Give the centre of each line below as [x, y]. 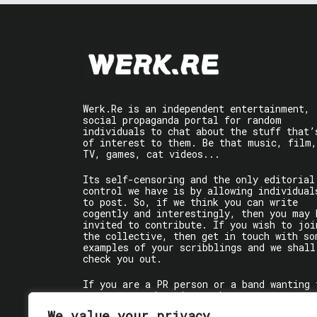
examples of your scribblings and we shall [199, 248]
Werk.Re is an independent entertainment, [196, 109]
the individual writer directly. [171, 307]
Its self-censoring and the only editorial [199, 180]
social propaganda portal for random [182, 120]
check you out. [122, 259]
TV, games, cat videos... [151, 154]
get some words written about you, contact [199, 296]
